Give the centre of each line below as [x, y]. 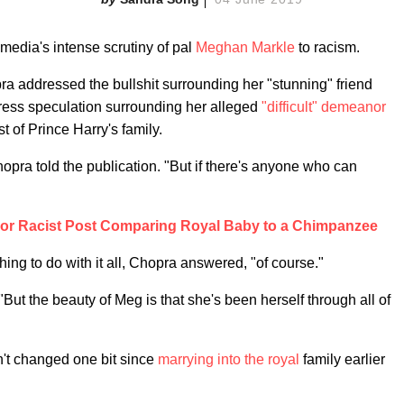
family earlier [344, 359]
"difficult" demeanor [324, 107]
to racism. [327, 47]
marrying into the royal [230, 359]
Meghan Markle [245, 47]
